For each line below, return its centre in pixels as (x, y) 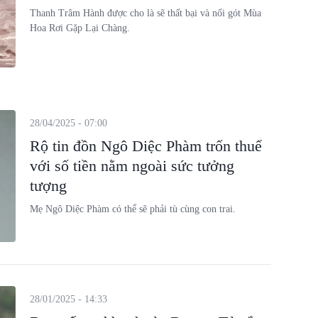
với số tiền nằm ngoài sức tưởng (132, 165)
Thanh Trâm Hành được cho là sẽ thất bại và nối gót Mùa (145, 13)
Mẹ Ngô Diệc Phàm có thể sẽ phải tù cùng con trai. (132, 209)
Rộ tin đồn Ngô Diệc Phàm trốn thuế (146, 146)
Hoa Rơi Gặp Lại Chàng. (79, 28)
